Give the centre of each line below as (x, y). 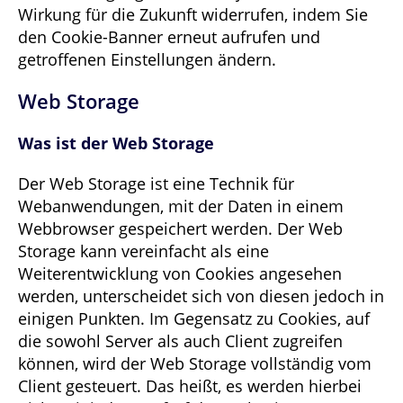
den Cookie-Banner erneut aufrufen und (169, 37)
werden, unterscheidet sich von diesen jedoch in (201, 296)
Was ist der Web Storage (116, 143)
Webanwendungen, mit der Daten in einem (181, 206)
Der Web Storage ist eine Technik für (156, 184)
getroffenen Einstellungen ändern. (147, 60)
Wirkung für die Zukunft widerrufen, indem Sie (193, 15)
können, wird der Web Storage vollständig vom (195, 364)
